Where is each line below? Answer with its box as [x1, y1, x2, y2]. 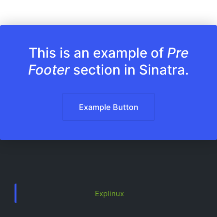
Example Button [78, 102, 139, 112]
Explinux [95, 188, 124, 198]
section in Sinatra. [70, 62, 189, 78]
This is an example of [29, 45, 167, 62]
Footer [28, 62, 70, 78]
